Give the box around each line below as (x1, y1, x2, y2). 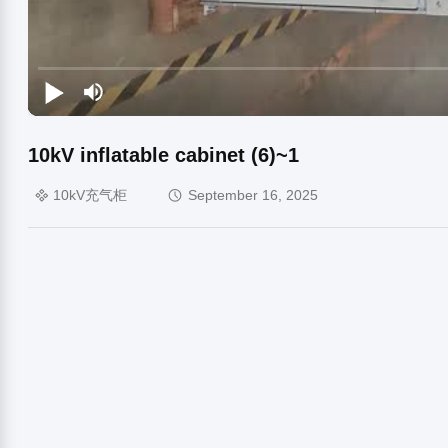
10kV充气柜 (53, 187, 127, 204)
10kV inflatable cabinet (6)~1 (28, 143, 299, 166)
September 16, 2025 (188, 187, 318, 204)
